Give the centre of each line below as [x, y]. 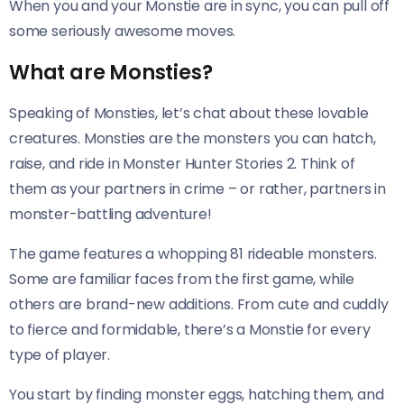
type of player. [60, 354]
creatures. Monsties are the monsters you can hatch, [193, 138]
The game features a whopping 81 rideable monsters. [193, 253]
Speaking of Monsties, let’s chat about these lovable [189, 113]
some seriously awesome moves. [123, 31]
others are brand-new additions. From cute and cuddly [199, 304]
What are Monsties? [111, 72]
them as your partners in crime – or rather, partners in [197, 188]
